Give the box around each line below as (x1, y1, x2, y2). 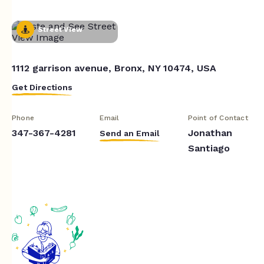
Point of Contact (187, 113, 248, 122)
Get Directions (12, 82, 72, 92)
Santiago (187, 142, 230, 154)
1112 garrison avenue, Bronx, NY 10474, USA (12, 62, 216, 74)
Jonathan (187, 127, 232, 138)
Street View (38, 25, 83, 34)
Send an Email (100, 128, 160, 138)
